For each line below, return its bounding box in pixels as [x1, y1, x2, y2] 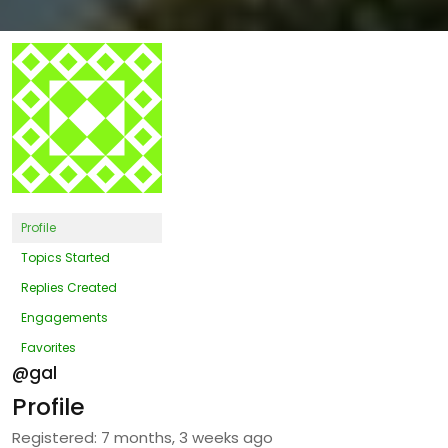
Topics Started [21, 249, 110, 267]
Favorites [21, 339, 76, 357]
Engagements [21, 309, 108, 327]
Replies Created [21, 279, 117, 297]
